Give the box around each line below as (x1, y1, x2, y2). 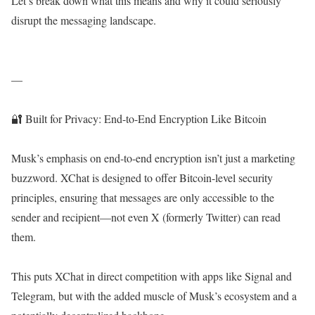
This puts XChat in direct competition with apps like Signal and (11, 269, 292, 284)
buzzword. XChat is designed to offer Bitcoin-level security (11, 170, 273, 186)
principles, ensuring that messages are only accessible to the (11, 190, 274, 205)
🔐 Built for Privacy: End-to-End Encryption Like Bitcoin (11, 111, 266, 127)
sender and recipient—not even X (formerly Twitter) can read (11, 210, 281, 225)
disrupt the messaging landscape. (11, 13, 156, 28)
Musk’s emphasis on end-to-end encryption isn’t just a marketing (11, 150, 295, 166)
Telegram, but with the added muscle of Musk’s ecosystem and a (11, 288, 297, 304)
